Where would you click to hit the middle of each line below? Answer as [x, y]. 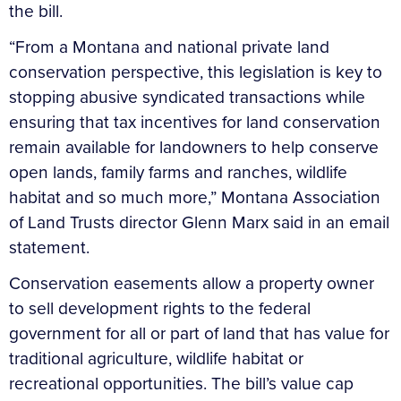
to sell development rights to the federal [160, 308]
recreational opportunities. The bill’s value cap [181, 383]
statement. [49, 247]
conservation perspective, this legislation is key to [196, 72]
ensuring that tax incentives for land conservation [195, 122]
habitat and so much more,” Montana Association [195, 197]
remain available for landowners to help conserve [194, 147]
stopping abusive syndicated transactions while [187, 97]
